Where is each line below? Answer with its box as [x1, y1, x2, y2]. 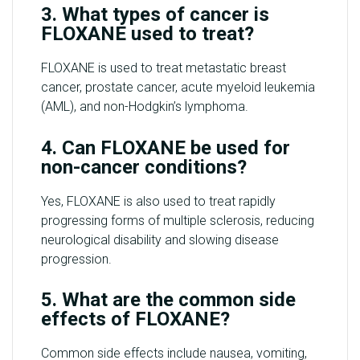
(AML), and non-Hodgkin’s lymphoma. [41, 99, 248, 115]
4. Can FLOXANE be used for [41, 136, 290, 159]
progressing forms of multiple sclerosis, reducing [41, 212, 314, 228]
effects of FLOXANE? [41, 308, 230, 331]
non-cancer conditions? [41, 155, 247, 178]
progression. [41, 251, 112, 267]
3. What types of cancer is [41, 3, 269, 27]
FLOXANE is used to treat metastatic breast [41, 60, 286, 76]
